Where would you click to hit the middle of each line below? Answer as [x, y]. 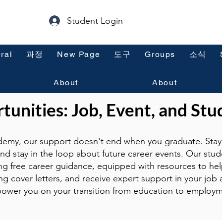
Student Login [95, 21]
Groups [160, 54]
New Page [79, 54]
